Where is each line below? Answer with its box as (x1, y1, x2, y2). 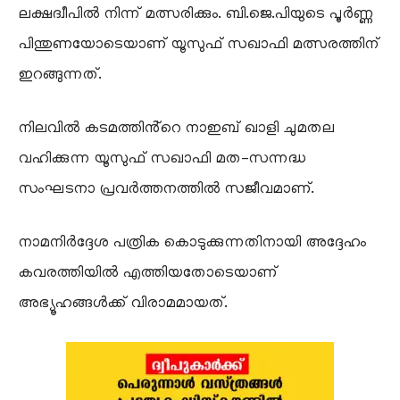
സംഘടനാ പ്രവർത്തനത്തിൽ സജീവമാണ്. (18, 180, 313, 199)
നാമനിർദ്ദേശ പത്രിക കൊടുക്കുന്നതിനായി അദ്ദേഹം (18, 234, 366, 253)
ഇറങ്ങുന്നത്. (18, 66, 101, 85)
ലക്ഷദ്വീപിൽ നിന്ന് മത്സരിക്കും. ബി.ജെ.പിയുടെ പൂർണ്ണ (18, 5, 372, 24)
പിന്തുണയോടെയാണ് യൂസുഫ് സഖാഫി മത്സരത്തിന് (18, 36, 379, 54)
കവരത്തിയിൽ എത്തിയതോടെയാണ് (18, 264, 277, 283)
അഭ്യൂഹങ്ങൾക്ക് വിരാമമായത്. (18, 295, 227, 313)
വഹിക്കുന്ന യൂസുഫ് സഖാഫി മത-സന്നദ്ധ (18, 150, 305, 169)
